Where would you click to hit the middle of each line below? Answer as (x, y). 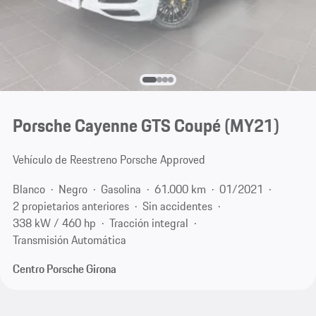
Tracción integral (148, 223)
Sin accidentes (177, 206)
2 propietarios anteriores (71, 206)
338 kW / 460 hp (54, 223)
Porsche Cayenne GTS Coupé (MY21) (146, 126)
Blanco (29, 189)
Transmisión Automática (69, 239)
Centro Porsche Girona (64, 269)
